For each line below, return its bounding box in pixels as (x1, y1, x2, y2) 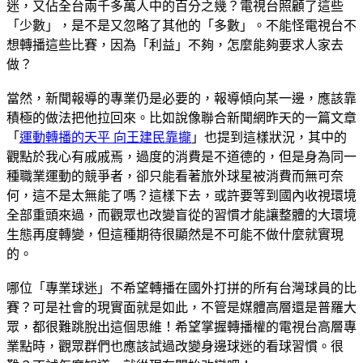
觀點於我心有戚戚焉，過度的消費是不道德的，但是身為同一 (6, 149, 357, 164)
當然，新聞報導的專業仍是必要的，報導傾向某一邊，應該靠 (6, 91, 357, 105)
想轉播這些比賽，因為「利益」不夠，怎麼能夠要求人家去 (6, 37, 344, 52)
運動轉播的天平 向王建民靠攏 (19, 130, 191, 144)
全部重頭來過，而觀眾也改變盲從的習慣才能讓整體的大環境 (6, 207, 357, 222)
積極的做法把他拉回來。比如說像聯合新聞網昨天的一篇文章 (6, 110, 357, 125)
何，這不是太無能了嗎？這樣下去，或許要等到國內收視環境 (6, 188, 357, 203)
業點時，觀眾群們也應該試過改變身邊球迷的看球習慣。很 (6, 339, 344, 353)
